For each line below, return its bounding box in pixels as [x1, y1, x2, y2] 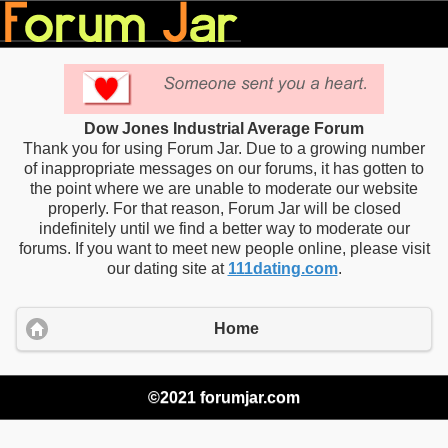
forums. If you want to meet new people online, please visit [18, 240, 430, 257]
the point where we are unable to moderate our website [30, 180, 418, 197]
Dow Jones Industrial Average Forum [84, 120, 364, 137]
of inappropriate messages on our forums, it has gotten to [24, 160, 424, 177]
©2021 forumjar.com [148, 388, 300, 406]
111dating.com [227, 260, 338, 277]
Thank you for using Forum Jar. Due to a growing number [23, 140, 425, 157]
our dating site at [106, 260, 228, 277]
